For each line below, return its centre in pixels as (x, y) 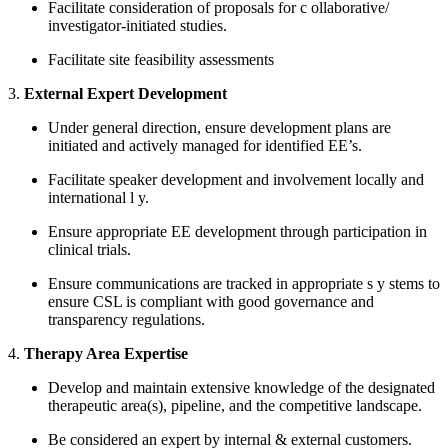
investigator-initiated (114, 25)
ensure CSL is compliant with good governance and (211, 301)
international (89, 197)
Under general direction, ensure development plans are (219, 127)
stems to (414, 283)
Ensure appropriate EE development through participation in (237, 231)
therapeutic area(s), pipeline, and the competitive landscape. (235, 405)
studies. (203, 25)
